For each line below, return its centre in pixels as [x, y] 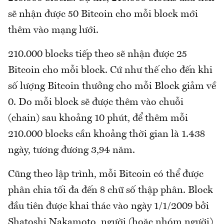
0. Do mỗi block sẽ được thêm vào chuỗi [96, 103]
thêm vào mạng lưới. [53, 31]
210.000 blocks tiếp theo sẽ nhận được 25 [97, 55]
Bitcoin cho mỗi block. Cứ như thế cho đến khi [110, 71]
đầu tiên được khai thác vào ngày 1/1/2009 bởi [108, 207]
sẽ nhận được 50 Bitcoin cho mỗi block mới [103, 15]
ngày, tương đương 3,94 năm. [71, 151]
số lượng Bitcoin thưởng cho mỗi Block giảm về [112, 87]
